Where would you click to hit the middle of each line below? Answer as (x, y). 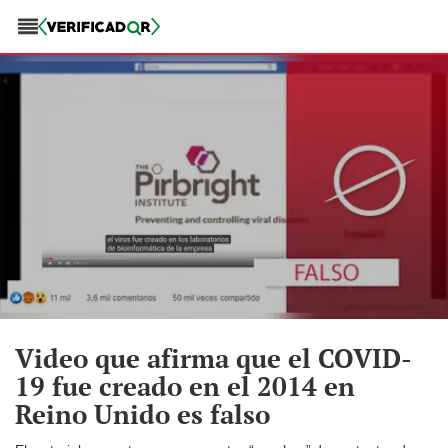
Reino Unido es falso (142, 414)
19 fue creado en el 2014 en (185, 386)
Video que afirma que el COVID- (213, 358)
